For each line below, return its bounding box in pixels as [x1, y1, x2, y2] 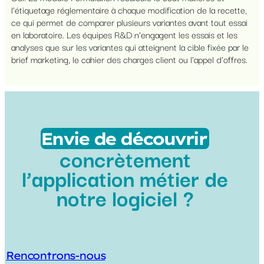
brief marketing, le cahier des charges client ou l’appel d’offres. [11, 51, 247, 66]
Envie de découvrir [40, 127, 206, 149]
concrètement [59, 141, 191, 174]
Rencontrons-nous [6, 249, 105, 263]
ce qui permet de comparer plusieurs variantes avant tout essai [11, 14, 247, 29]
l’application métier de [22, 160, 228, 194]
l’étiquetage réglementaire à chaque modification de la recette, [11, 2, 247, 16]
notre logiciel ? [56, 180, 194, 213]
